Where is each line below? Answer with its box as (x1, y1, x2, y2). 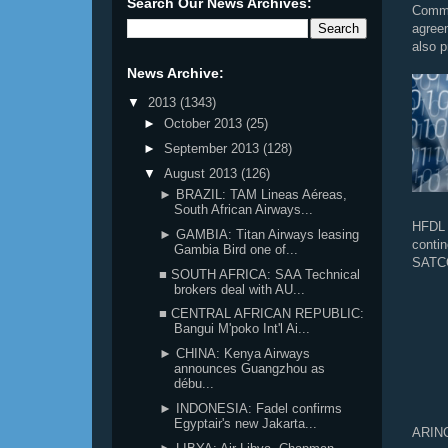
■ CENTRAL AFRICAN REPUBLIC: (159, 306, 365, 322)
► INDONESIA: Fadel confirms (159, 400, 343, 416)
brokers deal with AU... (174, 281, 306, 297)
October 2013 (163, 116, 246, 131)
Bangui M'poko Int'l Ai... (174, 321, 311, 337)
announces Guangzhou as (174, 361, 326, 376)
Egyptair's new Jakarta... (174, 415, 318, 431)
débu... (174, 376, 215, 391)
